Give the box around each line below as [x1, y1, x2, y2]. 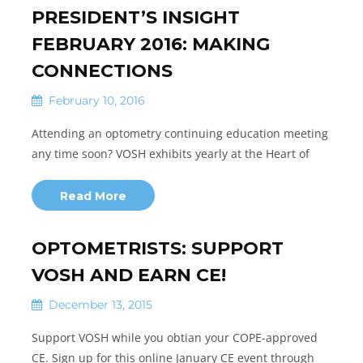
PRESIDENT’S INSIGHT [32, 6, 240, 28]
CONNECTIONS [32, 60, 173, 82]
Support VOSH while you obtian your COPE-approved [32, 330, 318, 345]
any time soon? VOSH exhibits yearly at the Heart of [32, 146, 310, 161]
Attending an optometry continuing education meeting [32, 126, 328, 141]
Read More [60, 189, 126, 203]
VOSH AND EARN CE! [32, 264, 226, 286]
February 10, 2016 [45, 93, 145, 108]
